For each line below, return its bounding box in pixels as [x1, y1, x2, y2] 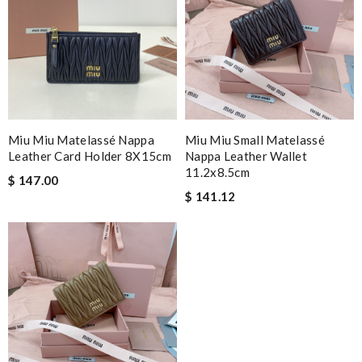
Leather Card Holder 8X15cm [8, 149, 171, 163]
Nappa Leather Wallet [185, 149, 308, 163]
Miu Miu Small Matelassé [185, 133, 325, 147]
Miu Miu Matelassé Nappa [8, 133, 154, 147]
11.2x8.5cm [185, 165, 250, 179]
